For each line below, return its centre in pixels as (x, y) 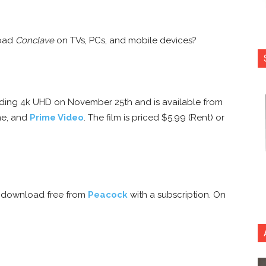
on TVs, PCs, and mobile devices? (125, 40)
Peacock (108, 194)
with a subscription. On (177, 194)
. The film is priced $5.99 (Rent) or (154, 117)
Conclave (35, 40)
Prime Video (57, 117)
